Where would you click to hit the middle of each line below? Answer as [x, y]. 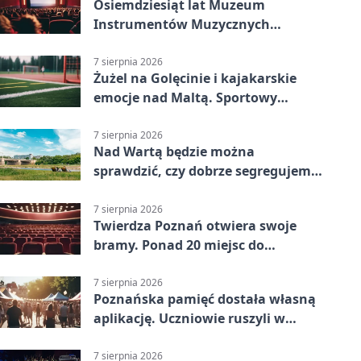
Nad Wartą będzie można [174, 152]
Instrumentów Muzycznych [182, 24]
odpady [117, 191]
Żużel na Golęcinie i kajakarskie [195, 79]
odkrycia [121, 264]
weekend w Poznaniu [162, 117]
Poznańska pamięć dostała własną [205, 299]
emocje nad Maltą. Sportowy [185, 98]
